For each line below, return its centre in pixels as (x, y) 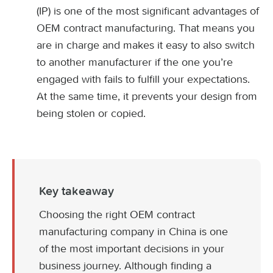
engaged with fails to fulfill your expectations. (143, 79)
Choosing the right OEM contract (117, 214)
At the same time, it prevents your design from (147, 96)
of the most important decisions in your (132, 249)
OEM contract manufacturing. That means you (146, 28)
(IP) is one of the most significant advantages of (148, 11)
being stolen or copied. (91, 113)
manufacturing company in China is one (133, 232)
